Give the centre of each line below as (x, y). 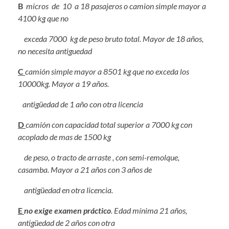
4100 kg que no (44, 18)
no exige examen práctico (67, 211)
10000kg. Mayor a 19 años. (63, 84)
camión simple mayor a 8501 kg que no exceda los (107, 72)
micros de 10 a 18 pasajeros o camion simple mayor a (116, 6)
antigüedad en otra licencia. (65, 190)
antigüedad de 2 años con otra (66, 223)
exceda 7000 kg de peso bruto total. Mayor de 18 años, (111, 39)
